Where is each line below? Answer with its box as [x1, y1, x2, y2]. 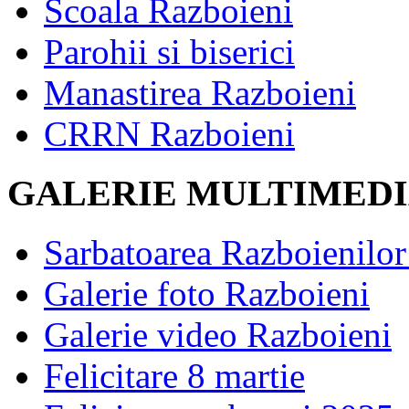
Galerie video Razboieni [44, 314, 392, 354]
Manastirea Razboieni [44, 73, 356, 113]
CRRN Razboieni [44, 114, 295, 154]
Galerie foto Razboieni [44, 273, 370, 313]
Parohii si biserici [44, 32, 295, 72]
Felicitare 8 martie [44, 355, 305, 395]
